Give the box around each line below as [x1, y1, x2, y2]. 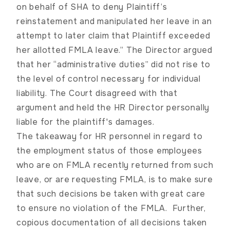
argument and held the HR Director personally [16, 102, 210, 113]
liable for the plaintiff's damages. [16, 116, 157, 127]
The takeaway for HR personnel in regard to [16, 130, 203, 142]
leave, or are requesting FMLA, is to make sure [16, 174, 213, 185]
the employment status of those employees [16, 145, 202, 156]
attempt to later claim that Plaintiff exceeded [16, 30, 210, 41]
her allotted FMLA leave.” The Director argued [16, 44, 213, 55]
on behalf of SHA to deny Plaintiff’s [16, 1, 167, 12]
